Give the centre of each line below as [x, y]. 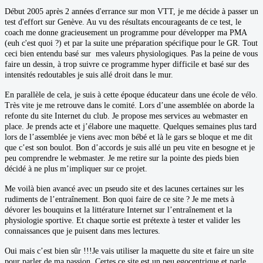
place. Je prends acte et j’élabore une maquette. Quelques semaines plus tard [131, 126]
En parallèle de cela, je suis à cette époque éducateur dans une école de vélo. [131, 95]
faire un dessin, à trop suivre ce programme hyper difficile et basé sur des [127, 64]
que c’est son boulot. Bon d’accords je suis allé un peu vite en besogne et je [130, 147]
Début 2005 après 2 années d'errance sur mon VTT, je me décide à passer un [131, 11]
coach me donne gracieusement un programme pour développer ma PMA [126, 32]
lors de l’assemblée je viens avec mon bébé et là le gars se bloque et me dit [129, 137]
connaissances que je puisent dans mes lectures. [82, 231]
